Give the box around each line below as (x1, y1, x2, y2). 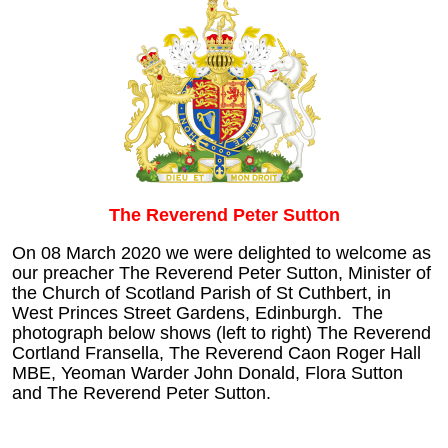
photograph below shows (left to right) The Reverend (12, 322, 431, 343)
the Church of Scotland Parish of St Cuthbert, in (12, 282, 391, 303)
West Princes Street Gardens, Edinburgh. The (12, 302, 383, 323)
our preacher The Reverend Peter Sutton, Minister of (12, 262, 431, 283)
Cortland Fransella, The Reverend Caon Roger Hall (12, 342, 421, 363)
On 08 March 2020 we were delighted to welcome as (12, 242, 431, 263)
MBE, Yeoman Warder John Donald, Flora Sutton (12, 362, 403, 383)
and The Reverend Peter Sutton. (12, 382, 271, 403)
